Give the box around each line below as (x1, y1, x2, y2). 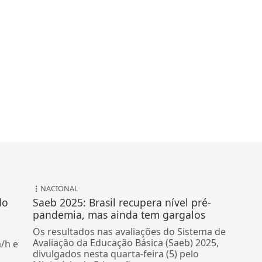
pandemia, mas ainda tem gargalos (33, 208, 206, 222)
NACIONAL (40, 183, 79, 194)
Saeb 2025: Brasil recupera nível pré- (33, 195, 212, 210)
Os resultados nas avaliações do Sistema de (33, 225, 226, 239)
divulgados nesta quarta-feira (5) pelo (33, 247, 199, 261)
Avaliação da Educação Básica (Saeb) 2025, (33, 236, 219, 250)
